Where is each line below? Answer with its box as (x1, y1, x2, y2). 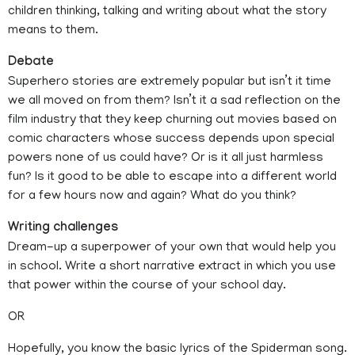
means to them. (8, 24, 98, 39)
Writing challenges (8, 221, 118, 237)
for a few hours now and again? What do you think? (8, 189, 296, 204)
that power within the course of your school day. (8, 279, 286, 294)
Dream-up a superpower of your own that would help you (8, 241, 336, 256)
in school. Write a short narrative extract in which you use (8, 260, 336, 275)
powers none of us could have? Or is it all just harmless (8, 151, 323, 166)
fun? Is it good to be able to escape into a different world (8, 170, 337, 185)
